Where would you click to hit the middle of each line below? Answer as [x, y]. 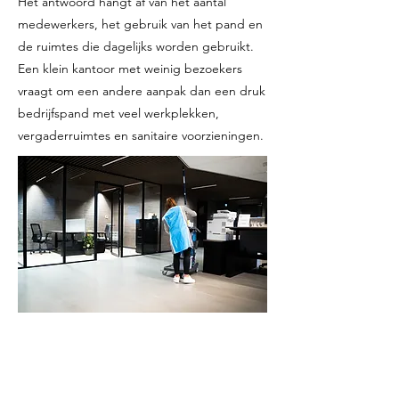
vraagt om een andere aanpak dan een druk [142, 91]
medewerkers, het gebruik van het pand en [140, 24]
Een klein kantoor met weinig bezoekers [130, 69]
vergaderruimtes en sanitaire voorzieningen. [141, 135]
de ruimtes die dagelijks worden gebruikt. [136, 46]
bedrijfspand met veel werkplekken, [118, 113]
